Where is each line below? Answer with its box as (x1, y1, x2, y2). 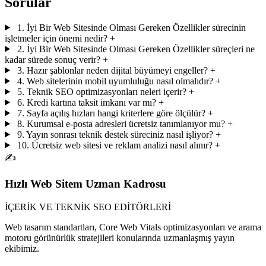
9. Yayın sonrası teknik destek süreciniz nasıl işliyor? (17, 129, 213, 140)
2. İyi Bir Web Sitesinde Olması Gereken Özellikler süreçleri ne (17, 43, 255, 54)
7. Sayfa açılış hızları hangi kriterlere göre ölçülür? (17, 107, 205, 118)
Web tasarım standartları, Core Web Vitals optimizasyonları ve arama (5, 222, 261, 233)
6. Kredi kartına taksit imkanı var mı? (17, 97, 156, 107)
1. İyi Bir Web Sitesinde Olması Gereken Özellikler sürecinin (17, 22, 246, 33)
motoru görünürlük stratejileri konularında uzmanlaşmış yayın (5, 233, 235, 243)
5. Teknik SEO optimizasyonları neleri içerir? (17, 86, 186, 97)
